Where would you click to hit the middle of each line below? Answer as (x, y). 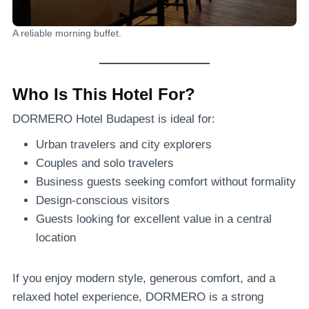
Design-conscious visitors (103, 200)
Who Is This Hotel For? (104, 94)
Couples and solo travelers (105, 163)
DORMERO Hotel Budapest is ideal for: (114, 119)
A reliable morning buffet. (67, 33)
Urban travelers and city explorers (124, 144)
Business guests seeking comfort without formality (166, 181)
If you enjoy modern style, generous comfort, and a (144, 278)
